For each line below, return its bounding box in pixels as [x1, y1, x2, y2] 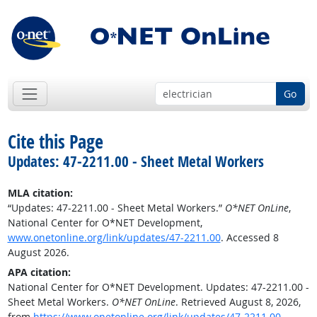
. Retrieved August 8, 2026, [175, 295, 301, 309]
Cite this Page [7, 129, 103, 155]
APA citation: [7, 265, 71, 279]
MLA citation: [7, 186, 73, 200]
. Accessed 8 [220, 231, 279, 245]
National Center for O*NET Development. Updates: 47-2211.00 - [7, 280, 309, 294]
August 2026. [7, 246, 69, 260]
